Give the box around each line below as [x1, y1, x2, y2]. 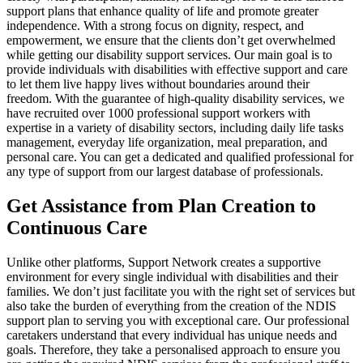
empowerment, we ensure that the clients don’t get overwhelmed [6, 32, 335, 47]
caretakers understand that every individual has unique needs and [6, 327, 337, 342]
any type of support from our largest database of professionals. [6, 164, 323, 178]
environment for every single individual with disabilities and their [6, 269, 338, 284]
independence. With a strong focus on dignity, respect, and [6, 18, 304, 32]
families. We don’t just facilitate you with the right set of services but [6, 284, 355, 298]
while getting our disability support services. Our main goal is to [6, 47, 332, 62]
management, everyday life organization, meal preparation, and [6, 135, 327, 149]
